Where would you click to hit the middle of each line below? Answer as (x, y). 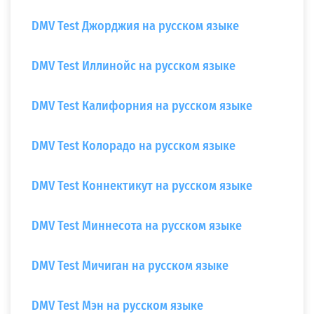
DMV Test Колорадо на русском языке (134, 146)
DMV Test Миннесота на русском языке (137, 226)
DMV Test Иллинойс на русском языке (134, 66)
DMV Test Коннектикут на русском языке (142, 186)
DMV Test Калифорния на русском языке (142, 106)
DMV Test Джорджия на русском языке (135, 26)
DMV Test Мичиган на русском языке (130, 266)
